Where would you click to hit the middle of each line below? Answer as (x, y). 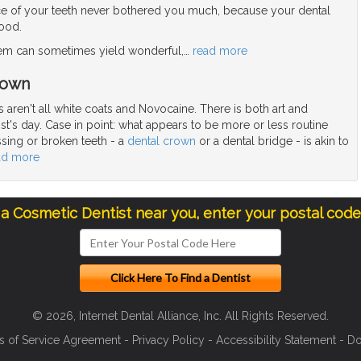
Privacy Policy (168, 340)
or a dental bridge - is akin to (272, 141)
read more (220, 51)
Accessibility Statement (276, 340)
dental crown (162, 141)
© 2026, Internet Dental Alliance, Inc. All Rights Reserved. (180, 316)
